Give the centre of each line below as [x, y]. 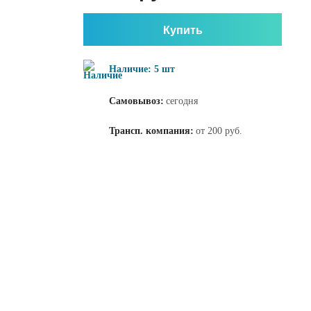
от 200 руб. [219, 131]
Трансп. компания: [151, 131]
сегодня [182, 101]
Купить [183, 29]
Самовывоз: [136, 101]
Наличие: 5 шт [142, 69]
